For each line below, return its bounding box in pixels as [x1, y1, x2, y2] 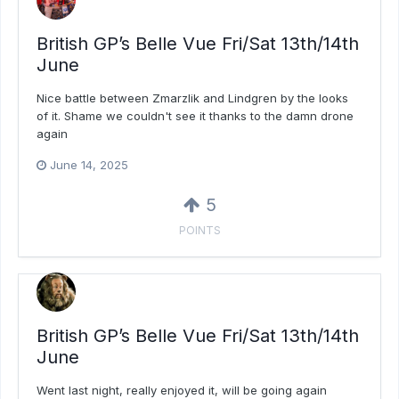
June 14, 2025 [50, 157, 128, 172]
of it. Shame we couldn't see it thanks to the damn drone [37, 108, 354, 123]
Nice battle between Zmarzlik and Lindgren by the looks [37, 90, 348, 105]
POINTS [178, 223, 221, 237]
